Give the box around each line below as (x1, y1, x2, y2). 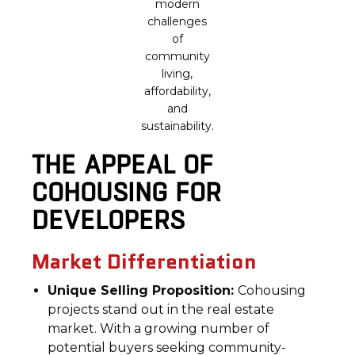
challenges (147, 14, 208, 29)
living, (162, 67, 193, 81)
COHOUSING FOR (32, 177, 222, 207)
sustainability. (140, 119, 214, 133)
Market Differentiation (32, 246, 258, 277)
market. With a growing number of (48, 321, 270, 336)
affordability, (143, 84, 211, 98)
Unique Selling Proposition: (48, 283, 239, 298)
